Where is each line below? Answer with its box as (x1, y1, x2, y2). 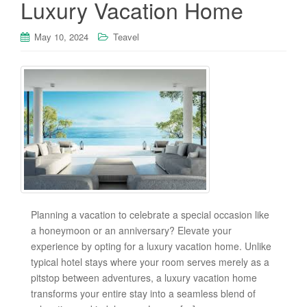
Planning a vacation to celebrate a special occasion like (31, 208, 269, 222)
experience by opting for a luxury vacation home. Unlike (31, 239, 271, 254)
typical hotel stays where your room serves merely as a (31, 255, 269, 269)
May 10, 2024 (34, 30, 88, 44)
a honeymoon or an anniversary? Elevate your (31, 223, 232, 238)
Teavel (113, 30, 139, 44)
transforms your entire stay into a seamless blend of (31, 286, 256, 301)
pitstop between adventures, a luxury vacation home (31, 271, 257, 285)
